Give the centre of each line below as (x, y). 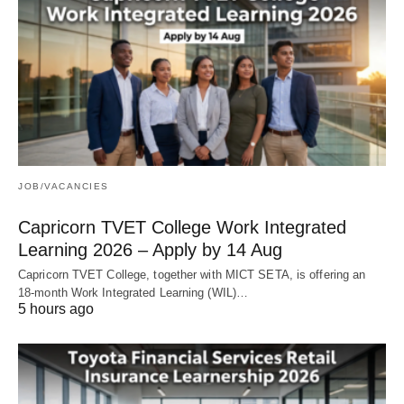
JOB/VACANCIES (64, 187)
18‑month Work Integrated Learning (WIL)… (133, 293)
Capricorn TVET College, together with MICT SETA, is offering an (192, 275)
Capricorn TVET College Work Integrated (182, 228)
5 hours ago (56, 309)
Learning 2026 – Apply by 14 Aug (150, 250)
